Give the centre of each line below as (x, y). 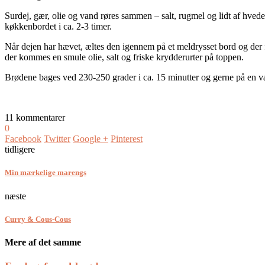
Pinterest (127, 139)
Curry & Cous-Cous (38, 219)
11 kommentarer (35, 118)
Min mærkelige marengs (46, 173)
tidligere (20, 150)
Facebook (23, 139)
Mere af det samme (43, 242)
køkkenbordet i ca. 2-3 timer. (58, 27)
